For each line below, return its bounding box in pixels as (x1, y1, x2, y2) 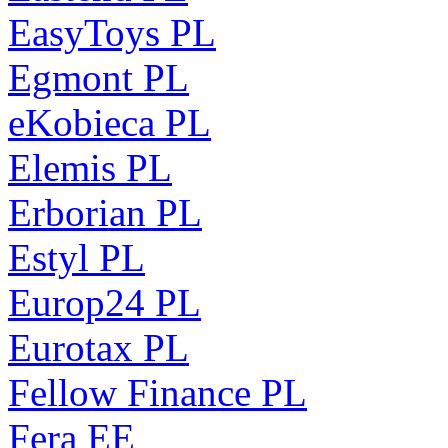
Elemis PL (8, 145, 172, 189)
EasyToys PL (8, 10, 216, 54)
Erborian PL (8, 190, 202, 234)
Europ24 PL (8, 280, 201, 324)
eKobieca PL (8, 100, 211, 144)
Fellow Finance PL (8, 370, 307, 414)
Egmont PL (8, 55, 189, 99)
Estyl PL (8, 235, 145, 279)
